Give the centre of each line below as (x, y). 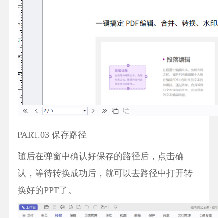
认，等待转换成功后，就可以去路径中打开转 (105, 173)
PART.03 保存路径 (52, 135)
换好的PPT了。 (47, 190)
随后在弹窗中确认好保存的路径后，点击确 (100, 156)
